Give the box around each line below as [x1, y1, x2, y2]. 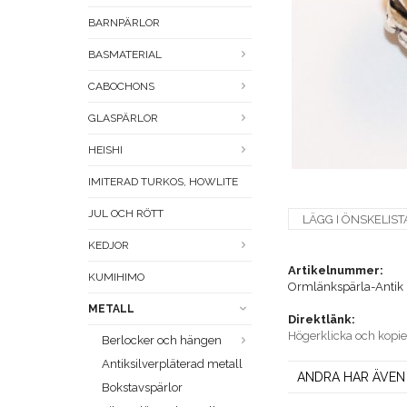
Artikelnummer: [288, 263, 383, 278]
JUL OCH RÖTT [88, 207, 164, 221]
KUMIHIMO [88, 271, 144, 284]
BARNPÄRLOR [88, 16, 160, 30]
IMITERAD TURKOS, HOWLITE [88, 175, 238, 189]
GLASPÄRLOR [88, 112, 158, 125]
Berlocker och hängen [102, 333, 222, 348]
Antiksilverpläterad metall [102, 357, 243, 372]
